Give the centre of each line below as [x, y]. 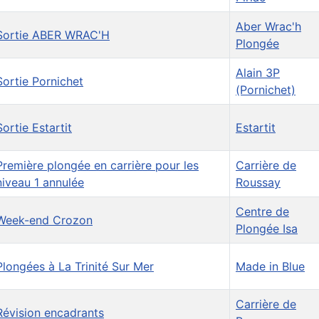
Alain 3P [258, 73]
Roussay [258, 183]
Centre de [262, 212]
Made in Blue [270, 267]
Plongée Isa [267, 229]
